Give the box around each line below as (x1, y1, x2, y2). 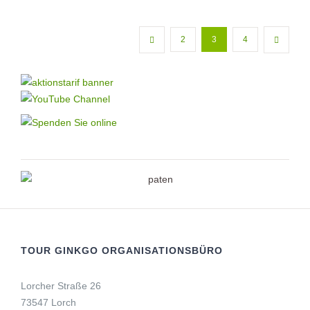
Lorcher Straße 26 (21, 280, 101, 291)
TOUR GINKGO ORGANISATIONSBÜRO (21, 244, 223, 256)
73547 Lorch (21, 296, 76, 308)
